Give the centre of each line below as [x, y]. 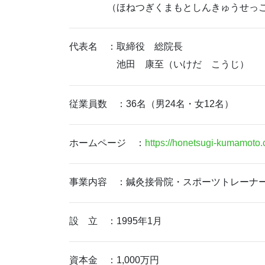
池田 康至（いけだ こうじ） [159, 64]
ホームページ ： [107, 143]
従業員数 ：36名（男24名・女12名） [151, 104]
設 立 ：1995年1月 [116, 221]
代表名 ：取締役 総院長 [126, 47]
